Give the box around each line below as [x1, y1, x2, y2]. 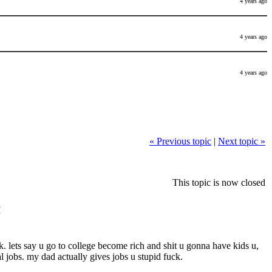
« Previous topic [149, 135, 211, 146]
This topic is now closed [172, 177, 265, 188]
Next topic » [218, 135, 265, 146]
